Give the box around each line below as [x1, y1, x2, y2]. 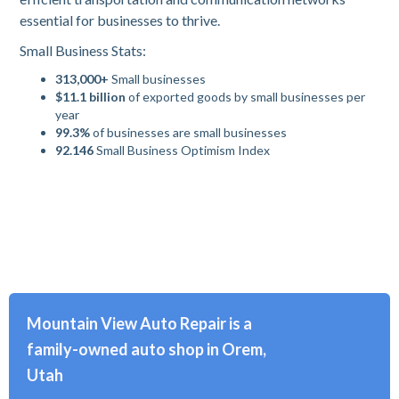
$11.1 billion [55, 89, 126, 104]
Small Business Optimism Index [94, 142, 271, 158]
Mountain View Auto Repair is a [27, 313, 252, 333]
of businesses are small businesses [90, 125, 288, 140]
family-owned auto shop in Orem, [27, 339, 266, 359]
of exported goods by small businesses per [126, 89, 366, 104]
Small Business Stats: [20, 42, 147, 59]
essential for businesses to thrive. [20, 12, 221, 28]
